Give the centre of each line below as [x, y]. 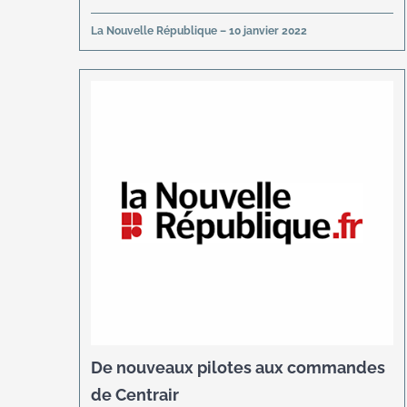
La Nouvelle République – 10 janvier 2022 [199, 30]
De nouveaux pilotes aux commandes [238, 367]
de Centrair [135, 394]
